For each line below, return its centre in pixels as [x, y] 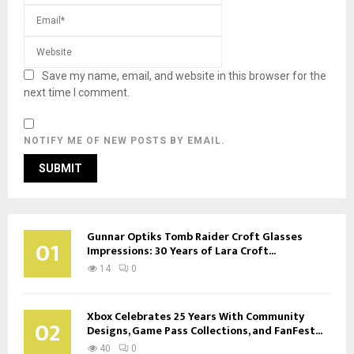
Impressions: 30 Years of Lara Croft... [181, 250]
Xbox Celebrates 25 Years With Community [196, 316]
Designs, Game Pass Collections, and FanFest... [205, 330]
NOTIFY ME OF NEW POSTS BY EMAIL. [124, 140]
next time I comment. [77, 92]
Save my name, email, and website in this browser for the [184, 75]
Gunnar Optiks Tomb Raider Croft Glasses [195, 236]
